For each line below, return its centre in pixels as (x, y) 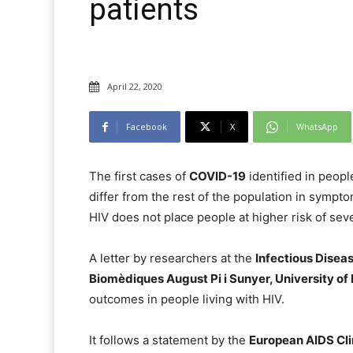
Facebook (147, 127)
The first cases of (139, 176)
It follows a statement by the (169, 340)
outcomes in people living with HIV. (187, 299)
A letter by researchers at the (172, 258)
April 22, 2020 (135, 87)
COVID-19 (217, 176)
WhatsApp (317, 127)
